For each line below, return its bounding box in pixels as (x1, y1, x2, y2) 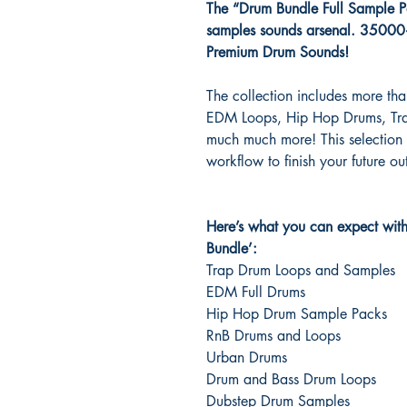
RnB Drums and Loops (206, 325, 341, 345)
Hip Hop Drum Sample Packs (206, 303, 387, 323)
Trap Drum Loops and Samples (206, 260, 395, 280)
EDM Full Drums (206, 282, 305, 302)
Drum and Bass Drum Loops (206, 369, 376, 389)
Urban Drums (206, 347, 287, 367)
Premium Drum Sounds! (206, 42, 362, 62)
